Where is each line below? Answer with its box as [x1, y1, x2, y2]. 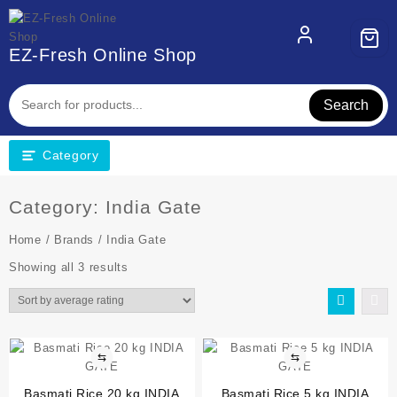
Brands [53, 232, 95, 246]
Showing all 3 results [9, 260, 128, 274]
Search [323, 97, 370, 113]
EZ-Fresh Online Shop [9, 45, 197, 65]
